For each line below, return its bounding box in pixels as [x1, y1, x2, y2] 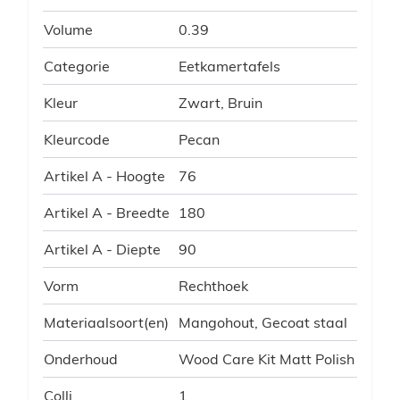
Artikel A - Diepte [44, 239, 161, 258]
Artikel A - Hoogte [44, 166, 165, 185]
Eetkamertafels [179, 56, 280, 75]
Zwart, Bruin [179, 93, 262, 112]
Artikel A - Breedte [44, 203, 170, 221]
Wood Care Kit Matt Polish [179, 349, 354, 368]
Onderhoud [44, 349, 118, 368]
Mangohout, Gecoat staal [179, 312, 347, 331]
